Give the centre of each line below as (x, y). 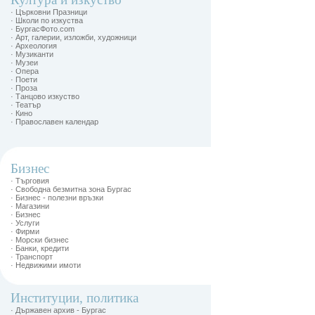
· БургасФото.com (43, 29)
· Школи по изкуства (47, 20)
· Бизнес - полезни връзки (57, 198)
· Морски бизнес (40, 240)
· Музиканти (32, 54)
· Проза (24, 88)
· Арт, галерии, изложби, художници (73, 37)
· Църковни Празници (49, 12)
